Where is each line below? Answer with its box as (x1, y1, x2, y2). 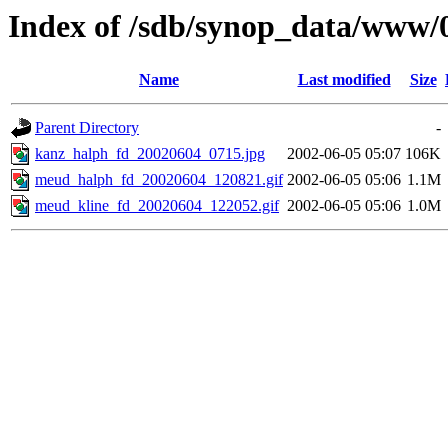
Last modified (297, 71, 391, 89)
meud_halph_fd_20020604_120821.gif (35, 171, 283, 189)
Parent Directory (35, 119, 139, 137)
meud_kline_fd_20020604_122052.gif (35, 197, 279, 215)
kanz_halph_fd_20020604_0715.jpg (35, 145, 265, 163)
